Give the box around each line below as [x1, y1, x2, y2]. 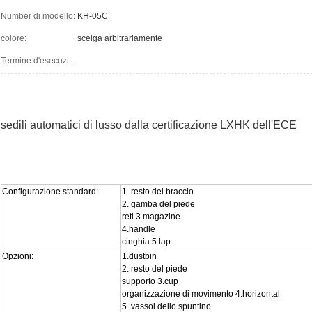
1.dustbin [122, 251, 157, 262]
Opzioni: [2, 251, 33, 262]
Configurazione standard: [2, 187, 98, 197]
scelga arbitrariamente [77, 33, 162, 44]
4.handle [122, 224, 155, 235]
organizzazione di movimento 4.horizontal [122, 289, 280, 299]
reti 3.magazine [122, 212, 180, 222]
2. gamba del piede [122, 199, 195, 210]
